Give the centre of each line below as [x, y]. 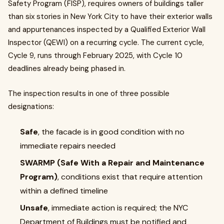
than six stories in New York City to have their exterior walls [110, 16]
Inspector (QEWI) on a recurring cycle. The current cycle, [106, 42]
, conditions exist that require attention [130, 176]
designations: [31, 106]
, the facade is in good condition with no [111, 131]
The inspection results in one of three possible [89, 93]
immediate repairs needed [68, 145]
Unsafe [34, 207]
